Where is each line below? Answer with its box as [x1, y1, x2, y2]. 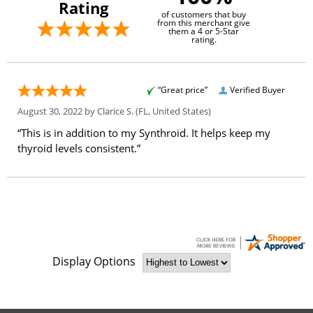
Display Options [52, 254, 136, 270]
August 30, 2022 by [17, 104, 97, 117]
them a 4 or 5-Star [168, 24, 239, 37]
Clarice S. [97, 104, 133, 117]
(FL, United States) [133, 104, 211, 117]
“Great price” [158, 83, 208, 96]
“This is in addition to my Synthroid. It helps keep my [17, 125, 270, 140]
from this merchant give [157, 16, 250, 29]
